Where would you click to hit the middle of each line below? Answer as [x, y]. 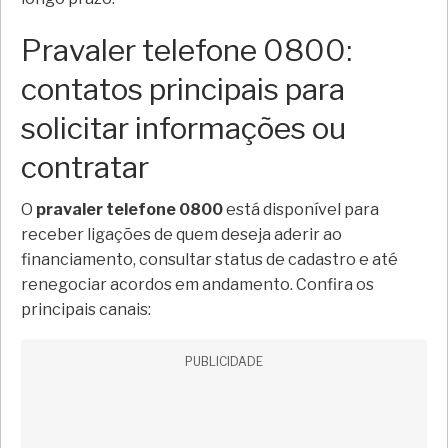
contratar [85, 167]
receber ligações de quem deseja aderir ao [181, 235]
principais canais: [86, 310]
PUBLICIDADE [224, 362]
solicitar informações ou [183, 128]
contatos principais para [183, 89]
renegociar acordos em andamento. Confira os [197, 285]
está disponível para [301, 210]
